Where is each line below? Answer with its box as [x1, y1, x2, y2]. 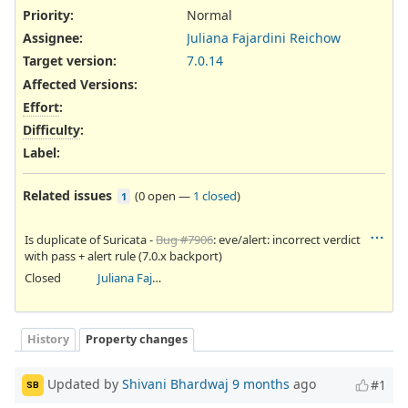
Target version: [23, 52, 117, 70]
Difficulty [23, 120, 80, 138]
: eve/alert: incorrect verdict [213, 231, 361, 249]
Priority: [23, 6, 74, 25]
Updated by [44, 374, 122, 393]
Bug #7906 [156, 231, 213, 249]
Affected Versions [23, 75, 134, 93]
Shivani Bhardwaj [122, 374, 229, 393]
